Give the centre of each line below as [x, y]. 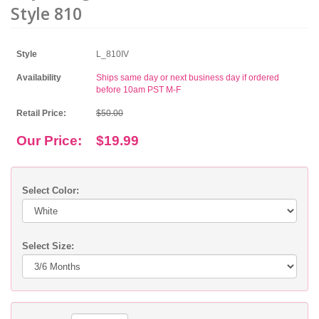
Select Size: [48, 246]
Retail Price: [41, 114]
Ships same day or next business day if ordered [188, 78]
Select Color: [51, 191]
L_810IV [113, 54]
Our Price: [49, 141]
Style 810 [46, 14]
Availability [39, 78]
